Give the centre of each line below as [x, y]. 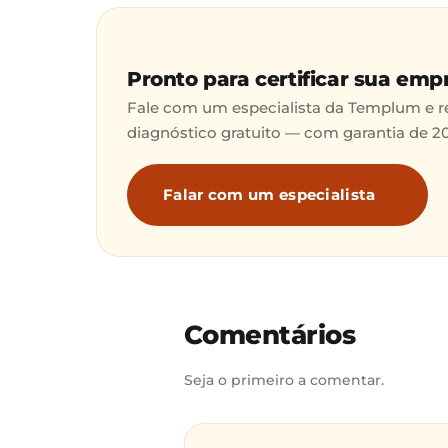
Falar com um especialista [269, 194]
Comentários [270, 334]
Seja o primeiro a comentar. [284, 379]
